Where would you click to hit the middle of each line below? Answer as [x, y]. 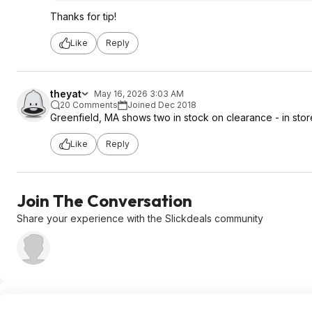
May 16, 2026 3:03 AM [139, 93]
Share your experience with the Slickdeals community [140, 218]
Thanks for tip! [83, 16]
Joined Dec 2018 [162, 104]
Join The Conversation [104, 200]
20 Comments [89, 104]
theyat [66, 93]
